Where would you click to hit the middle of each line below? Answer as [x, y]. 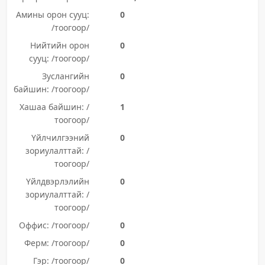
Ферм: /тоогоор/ [56, 243]
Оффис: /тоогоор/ [54, 225]
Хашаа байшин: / [54, 107]
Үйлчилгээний [60, 138]
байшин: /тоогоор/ [51, 89]
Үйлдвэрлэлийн [57, 181]
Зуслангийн [65, 76]
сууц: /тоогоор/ [59, 58]
